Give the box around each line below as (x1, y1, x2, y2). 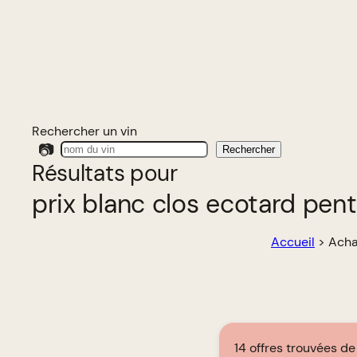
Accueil (271, 233, 315, 250)
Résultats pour (32, 159, 178, 188)
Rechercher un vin (32, 123, 137, 139)
